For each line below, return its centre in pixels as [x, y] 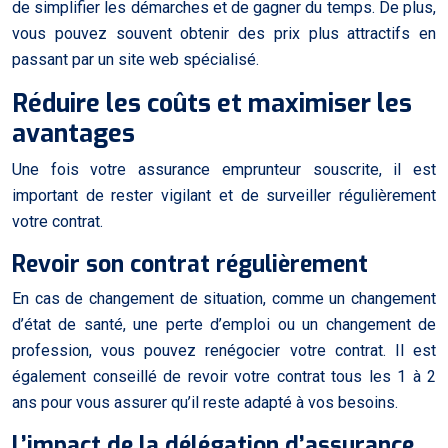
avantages [73, 133]
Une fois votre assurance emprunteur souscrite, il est [224, 169]
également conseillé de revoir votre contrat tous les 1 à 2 [224, 376]
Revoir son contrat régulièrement [190, 264]
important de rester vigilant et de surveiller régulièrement [224, 195]
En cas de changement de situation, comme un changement [224, 298]
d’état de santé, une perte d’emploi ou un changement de [224, 324]
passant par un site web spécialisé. [135, 59]
